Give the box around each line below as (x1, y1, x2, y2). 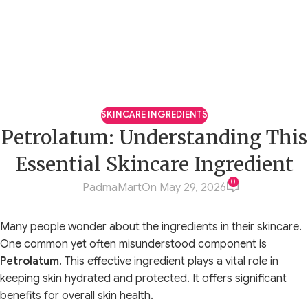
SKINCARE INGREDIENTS (100, 109, 208, 120)
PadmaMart (82, 180, 142, 195)
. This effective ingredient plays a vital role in (59, 254, 278, 268)
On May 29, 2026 (141, 180, 226, 195)
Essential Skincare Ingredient (14, 151, 294, 177)
